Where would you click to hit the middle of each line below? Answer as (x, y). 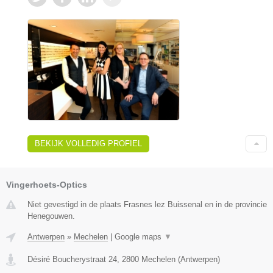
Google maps (139, 236)
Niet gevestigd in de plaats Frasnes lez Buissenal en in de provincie (147, 204)
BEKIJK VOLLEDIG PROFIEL (88, 143)
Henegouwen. (51, 216)
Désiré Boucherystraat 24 (72, 259)
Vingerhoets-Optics (47, 184)
